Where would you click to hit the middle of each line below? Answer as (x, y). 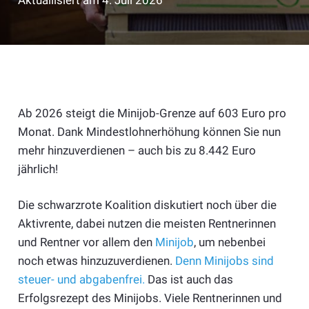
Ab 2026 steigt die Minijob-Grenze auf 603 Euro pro (152, 113)
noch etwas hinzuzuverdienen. (96, 261)
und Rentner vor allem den (86, 242)
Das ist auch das (189, 280)
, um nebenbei (229, 242)
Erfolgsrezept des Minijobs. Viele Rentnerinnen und (150, 298)
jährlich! (38, 169)
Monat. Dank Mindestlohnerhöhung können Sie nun (149, 131)
